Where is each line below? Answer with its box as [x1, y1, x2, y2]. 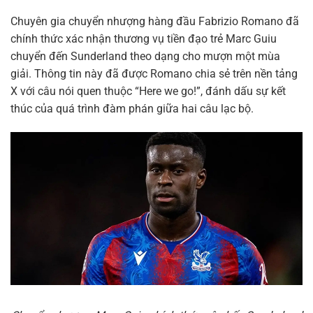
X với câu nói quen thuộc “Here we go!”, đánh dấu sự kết [10, 85, 286, 99]
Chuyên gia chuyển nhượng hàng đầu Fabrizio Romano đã [10, 15, 299, 29]
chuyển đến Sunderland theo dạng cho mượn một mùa [10, 50, 280, 64]
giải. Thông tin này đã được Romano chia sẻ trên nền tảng [10, 67, 298, 81]
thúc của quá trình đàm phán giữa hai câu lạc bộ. [10, 102, 254, 116]
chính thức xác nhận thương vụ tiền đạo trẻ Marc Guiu [10, 32, 277, 46]
